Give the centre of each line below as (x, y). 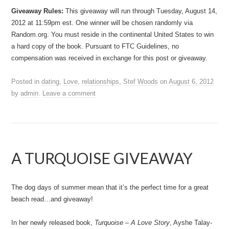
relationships (101, 82)
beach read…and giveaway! (52, 199)
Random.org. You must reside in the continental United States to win (113, 35)
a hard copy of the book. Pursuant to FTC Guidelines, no (95, 46)
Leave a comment (69, 93)
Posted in (27, 82)
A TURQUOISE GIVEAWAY (102, 158)
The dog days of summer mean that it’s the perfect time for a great (110, 187)
